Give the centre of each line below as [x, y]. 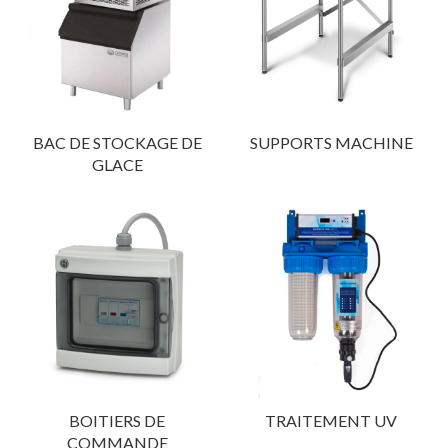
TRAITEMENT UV [331, 420]
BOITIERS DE [117, 420]
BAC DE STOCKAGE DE [117, 142]
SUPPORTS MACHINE [331, 142]
